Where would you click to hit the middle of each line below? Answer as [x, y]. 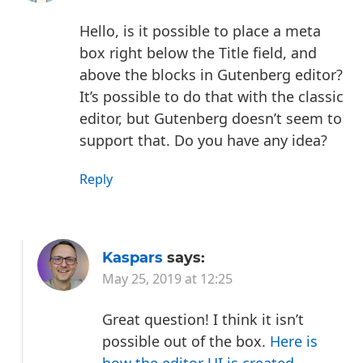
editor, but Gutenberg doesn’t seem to [211, 118]
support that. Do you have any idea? [203, 140]
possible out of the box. [186, 341]
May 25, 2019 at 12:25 [167, 279]
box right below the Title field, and [198, 52]
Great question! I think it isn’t [203, 319]
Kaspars [132, 258]
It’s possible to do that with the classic [211, 96]
